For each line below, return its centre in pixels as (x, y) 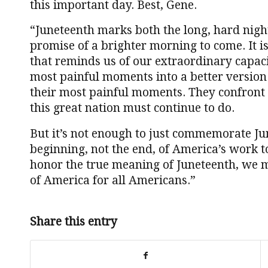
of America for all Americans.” (113, 180)
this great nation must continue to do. (132, 108)
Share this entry (74, 221)
